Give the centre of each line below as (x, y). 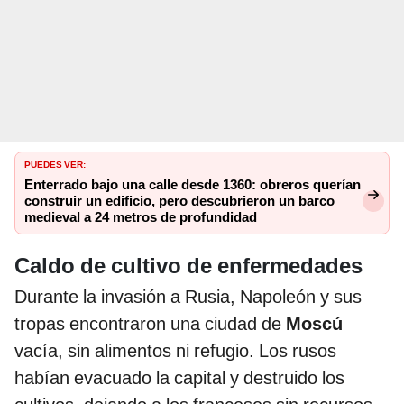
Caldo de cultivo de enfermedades (188, 266)
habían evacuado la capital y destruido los (179, 378)
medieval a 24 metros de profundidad (141, 218)
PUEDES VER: (55, 164)
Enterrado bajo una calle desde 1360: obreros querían (193, 185)
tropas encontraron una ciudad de (150, 324)
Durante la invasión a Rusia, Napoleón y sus (188, 297)
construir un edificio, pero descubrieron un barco (179, 202)
